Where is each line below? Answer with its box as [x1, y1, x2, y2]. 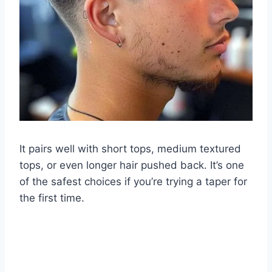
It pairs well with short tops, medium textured [19, 142, 241, 155]
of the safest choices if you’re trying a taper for [19, 175, 247, 188]
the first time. [19, 191, 84, 204]
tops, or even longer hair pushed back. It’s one [19, 158, 244, 171]
